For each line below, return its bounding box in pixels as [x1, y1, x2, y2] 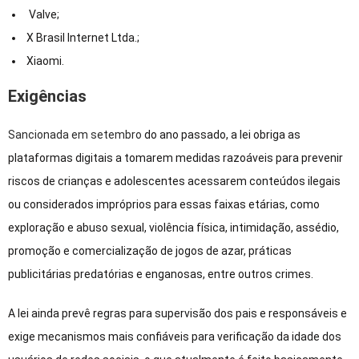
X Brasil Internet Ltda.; [24, 31, 139, 45]
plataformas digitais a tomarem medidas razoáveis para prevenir [8, 151, 343, 165]
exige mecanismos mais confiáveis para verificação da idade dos [8, 330, 341, 344]
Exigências [8, 87, 87, 107]
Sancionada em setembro [8, 128, 142, 142]
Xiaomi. [24, 54, 64, 68]
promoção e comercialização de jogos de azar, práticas [8, 244, 292, 258]
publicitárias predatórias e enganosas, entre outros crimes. [8, 268, 313, 281]
